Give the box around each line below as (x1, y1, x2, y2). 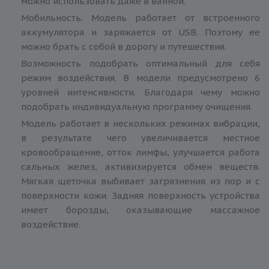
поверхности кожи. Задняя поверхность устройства (21, 189, 260, 201)
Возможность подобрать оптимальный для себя (21, 57, 260, 69)
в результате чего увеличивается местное (21, 131, 260, 144)
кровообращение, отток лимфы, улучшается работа (21, 146, 260, 158)
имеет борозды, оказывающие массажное (21, 204, 260, 216)
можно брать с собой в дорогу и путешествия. (21, 40, 226, 52)
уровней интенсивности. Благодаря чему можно (21, 86, 260, 98)
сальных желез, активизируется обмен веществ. (21, 160, 260, 172)
